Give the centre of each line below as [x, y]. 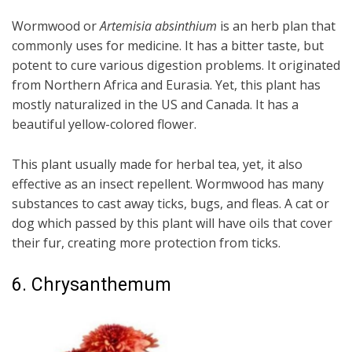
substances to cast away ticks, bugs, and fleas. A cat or [170, 203]
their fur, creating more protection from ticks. [146, 242]
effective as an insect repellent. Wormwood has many [168, 183]
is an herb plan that [278, 26]
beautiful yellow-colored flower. [104, 124]
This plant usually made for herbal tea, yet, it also [157, 164]
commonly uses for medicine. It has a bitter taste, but [168, 45]
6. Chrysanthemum [92, 284]
